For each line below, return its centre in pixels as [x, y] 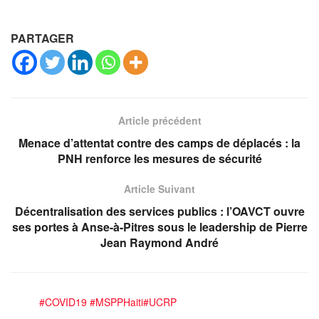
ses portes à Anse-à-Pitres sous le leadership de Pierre [159, 226]
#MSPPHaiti [116, 302]
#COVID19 [63, 302]
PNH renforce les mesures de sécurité [159, 158]
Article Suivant [159, 188]
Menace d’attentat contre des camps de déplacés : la [159, 142]
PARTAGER [42, 38]
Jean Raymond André [159, 242]
